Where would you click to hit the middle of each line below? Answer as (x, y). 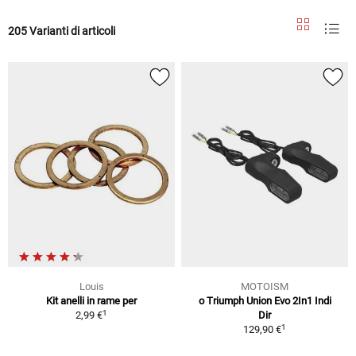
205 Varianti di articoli (62, 31)
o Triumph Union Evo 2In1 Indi (265, 301)
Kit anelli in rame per (91, 301)
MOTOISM (265, 287)
